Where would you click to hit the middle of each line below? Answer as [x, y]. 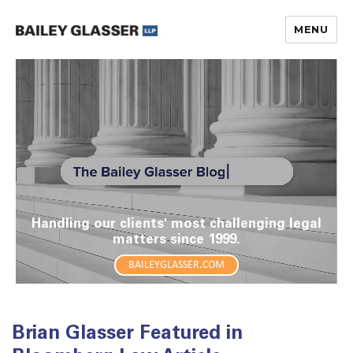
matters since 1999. [176, 241]
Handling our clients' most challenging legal [176, 225]
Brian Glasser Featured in [127, 335]
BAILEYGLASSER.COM [176, 265]
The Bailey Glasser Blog [130, 63]
